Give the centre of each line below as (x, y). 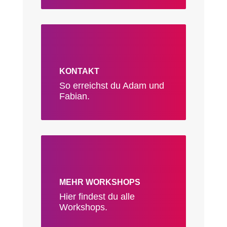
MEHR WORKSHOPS (100, 182)
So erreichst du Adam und (111, 86)
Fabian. (74, 97)
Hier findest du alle (97, 197)
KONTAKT (79, 71)
